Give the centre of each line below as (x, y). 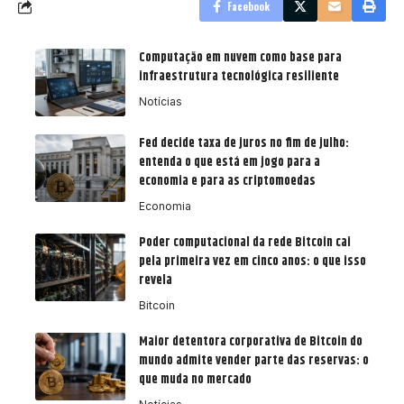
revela (156, 281)
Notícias (161, 102)
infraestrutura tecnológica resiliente (239, 77)
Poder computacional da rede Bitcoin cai (245, 243)
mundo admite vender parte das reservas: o (254, 361)
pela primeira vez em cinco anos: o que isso (252, 262)
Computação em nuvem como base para (240, 58)
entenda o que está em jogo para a (230, 163)
